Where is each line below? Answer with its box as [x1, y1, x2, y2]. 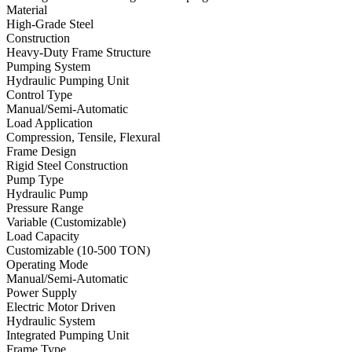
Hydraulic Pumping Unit [6, 74, 129, 88]
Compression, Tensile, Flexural [6, 130, 160, 145]
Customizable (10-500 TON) [6, 244, 150, 258]
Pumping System [6, 60, 90, 74]
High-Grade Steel [6, 17, 93, 31]
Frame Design [6, 145, 76, 159]
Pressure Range [6, 201, 83, 215]
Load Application [6, 116, 93, 130]
